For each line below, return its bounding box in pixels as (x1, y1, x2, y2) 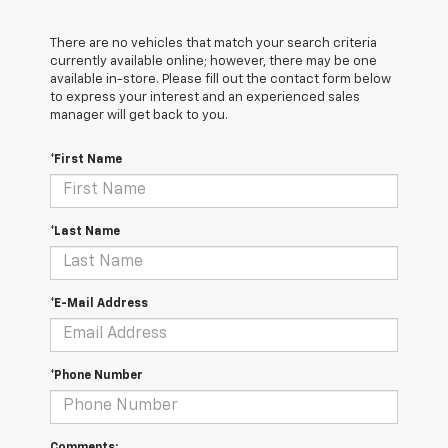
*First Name (50, 153, 122, 166)
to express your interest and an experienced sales (50, 90, 360, 104)
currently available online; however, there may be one (50, 54, 377, 68)
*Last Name (50, 225, 120, 238)
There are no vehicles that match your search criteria (50, 36, 377, 50)
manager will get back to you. (50, 108, 228, 122)
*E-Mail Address (50, 297, 148, 310)
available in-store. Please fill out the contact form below (50, 72, 391, 86)
